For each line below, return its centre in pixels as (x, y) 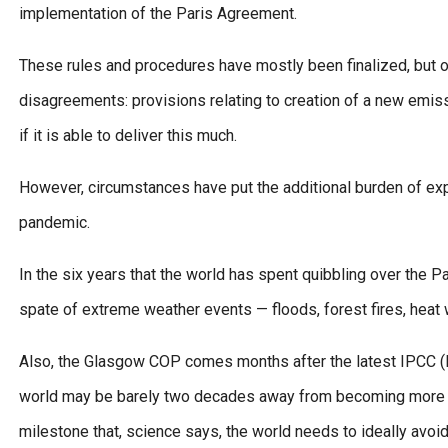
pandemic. (54, 223)
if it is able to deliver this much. (128, 136)
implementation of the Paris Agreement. (158, 14)
